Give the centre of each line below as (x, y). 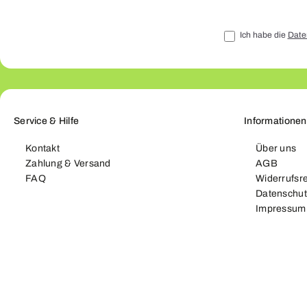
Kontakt (42, 149)
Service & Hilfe (47, 121)
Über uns (276, 149)
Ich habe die (263, 35)
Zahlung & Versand (68, 164)
